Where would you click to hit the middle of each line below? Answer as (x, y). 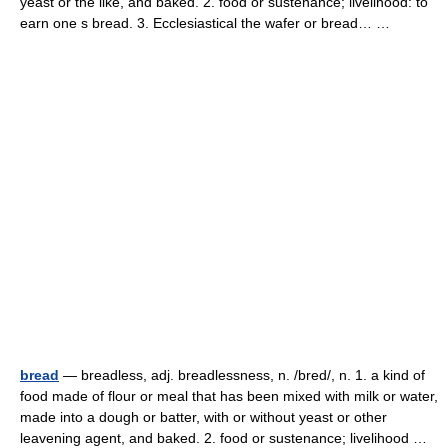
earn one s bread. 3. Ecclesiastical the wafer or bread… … (209, 23)
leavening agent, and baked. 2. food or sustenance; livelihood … (227, 438)
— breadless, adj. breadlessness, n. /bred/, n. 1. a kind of (242, 375)
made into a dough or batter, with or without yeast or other (203, 417)
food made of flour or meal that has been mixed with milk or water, (229, 396)
